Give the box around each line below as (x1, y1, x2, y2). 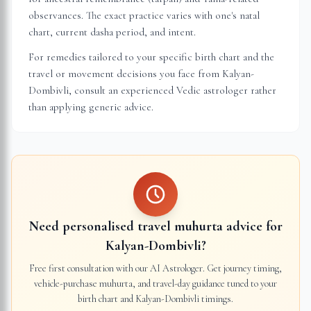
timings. (199, 293, 233, 305)
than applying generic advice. (28, 101, 153, 113)
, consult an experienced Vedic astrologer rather (69, 84, 276, 96)
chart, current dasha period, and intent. (28, 26, 196, 38)
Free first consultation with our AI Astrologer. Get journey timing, (29, 262, 282, 274)
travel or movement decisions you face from (28, 67, 222, 80)
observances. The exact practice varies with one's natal (28, 9, 260, 22)
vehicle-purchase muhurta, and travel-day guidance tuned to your (34, 278, 277, 289)
